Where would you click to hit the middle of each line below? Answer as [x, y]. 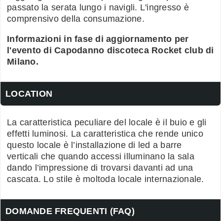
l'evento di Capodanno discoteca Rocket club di [110, 50]
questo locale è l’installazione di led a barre [94, 145]
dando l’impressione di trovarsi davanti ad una [100, 167]
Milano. [23, 61]
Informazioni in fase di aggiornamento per [98, 39]
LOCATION [29, 93]
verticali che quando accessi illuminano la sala [101, 156]
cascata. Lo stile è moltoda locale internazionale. [106, 179]
